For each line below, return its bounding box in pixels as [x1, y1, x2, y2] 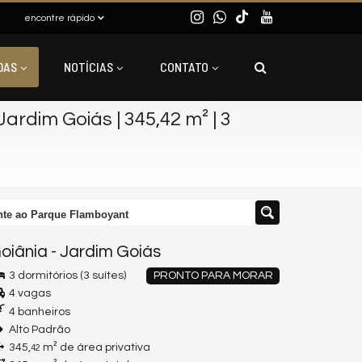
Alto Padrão [6, 324, 70, 335]
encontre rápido [24, 13, 95, 23]
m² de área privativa [40, 342, 150, 353]
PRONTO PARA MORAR [153, 270, 273, 281]
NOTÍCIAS [64, 59, 113, 74]
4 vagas [6, 288, 51, 299]
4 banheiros [6, 306, 70, 318]
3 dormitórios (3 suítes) [6, 270, 126, 281]
